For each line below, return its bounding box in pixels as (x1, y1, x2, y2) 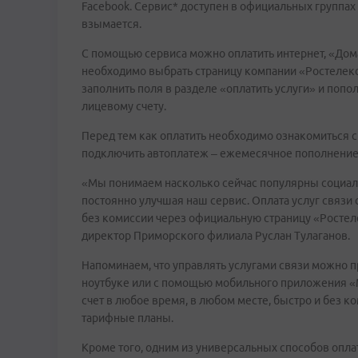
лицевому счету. (82, 100, 166, 113)
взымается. (82, 18, 141, 30)
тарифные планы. (82, 312, 173, 324)
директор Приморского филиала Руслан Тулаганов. (82, 229, 350, 242)
